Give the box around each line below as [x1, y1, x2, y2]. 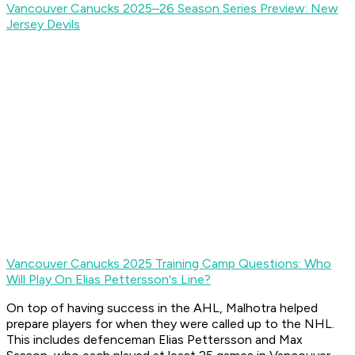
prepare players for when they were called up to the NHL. [6, 316, 334, 332]
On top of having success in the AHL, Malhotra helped [6, 300, 318, 316]
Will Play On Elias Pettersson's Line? [6, 272, 211, 288]
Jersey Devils [6, 17, 80, 32]
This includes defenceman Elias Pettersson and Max [6, 332, 303, 348]
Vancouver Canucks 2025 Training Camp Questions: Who [6, 256, 331, 272]
